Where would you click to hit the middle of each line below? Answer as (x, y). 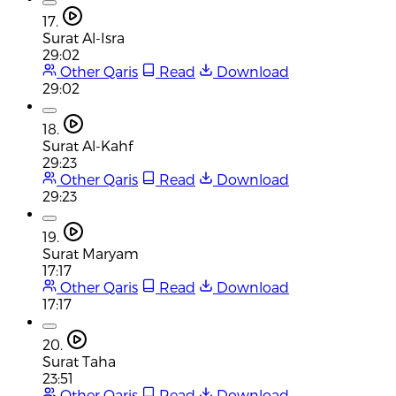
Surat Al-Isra (84, 37)
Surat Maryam (91, 253)
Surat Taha (79, 361)
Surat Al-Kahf (88, 145)
